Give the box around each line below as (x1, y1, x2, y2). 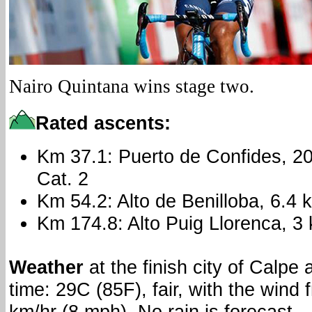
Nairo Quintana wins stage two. (9, 76, 254, 97)
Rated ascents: (36, 112, 171, 134)
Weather (9, 256, 84, 279)
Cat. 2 (37, 168, 88, 190)
